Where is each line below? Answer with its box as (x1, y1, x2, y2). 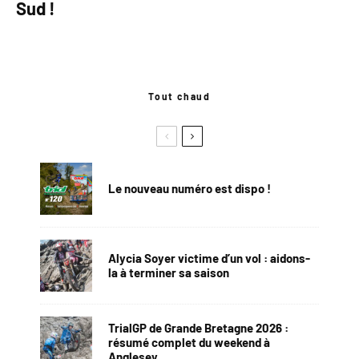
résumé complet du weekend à (108, 335, 270, 350)
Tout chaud (148, 90, 211, 102)
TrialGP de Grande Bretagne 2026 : (108, 321, 288, 336)
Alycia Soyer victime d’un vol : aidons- (108, 251, 310, 266)
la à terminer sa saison (108, 265, 229, 280)
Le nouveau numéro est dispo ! (108, 181, 271, 196)
